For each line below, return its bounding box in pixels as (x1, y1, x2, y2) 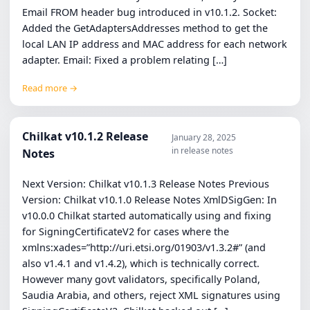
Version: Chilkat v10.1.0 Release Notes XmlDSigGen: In (22, 192, 277, 206)
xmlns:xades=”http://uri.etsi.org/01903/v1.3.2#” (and (22, 240, 266, 254)
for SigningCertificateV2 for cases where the (22, 224, 230, 238)
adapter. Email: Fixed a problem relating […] (22, 53, 228, 67)
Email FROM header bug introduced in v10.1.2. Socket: (22, 6, 277, 19)
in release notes (171, 145, 233, 157)
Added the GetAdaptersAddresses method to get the (22, 21, 268, 35)
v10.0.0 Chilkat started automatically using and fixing (22, 208, 272, 222)
